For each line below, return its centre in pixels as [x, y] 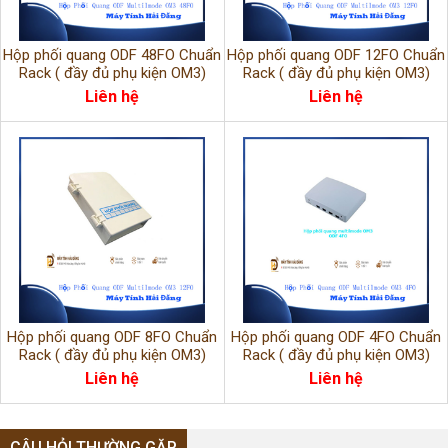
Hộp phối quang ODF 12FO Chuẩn [336, 54]
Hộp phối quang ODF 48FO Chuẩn [112, 54]
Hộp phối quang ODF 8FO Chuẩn [112, 336]
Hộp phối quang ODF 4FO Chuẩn [336, 336]
